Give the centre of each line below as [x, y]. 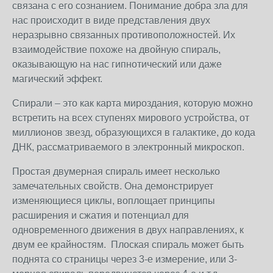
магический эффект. [57, 79]
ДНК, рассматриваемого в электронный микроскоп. [129, 147]
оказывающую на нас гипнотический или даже [117, 64]
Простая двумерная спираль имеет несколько [116, 172]
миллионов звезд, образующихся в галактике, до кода [134, 133]
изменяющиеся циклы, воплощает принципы [114, 201]
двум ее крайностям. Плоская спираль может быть [128, 245]
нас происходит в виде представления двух [111, 20]
